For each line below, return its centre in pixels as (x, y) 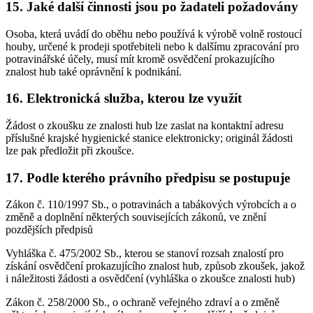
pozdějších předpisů (49, 230)
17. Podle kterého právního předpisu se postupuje (148, 177)
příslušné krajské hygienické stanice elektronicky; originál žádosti (149, 138)
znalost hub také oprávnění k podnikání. (94, 71)
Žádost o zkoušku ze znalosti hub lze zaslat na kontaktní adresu (145, 125)
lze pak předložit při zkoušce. (70, 151)
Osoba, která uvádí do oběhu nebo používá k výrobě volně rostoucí (154, 34)
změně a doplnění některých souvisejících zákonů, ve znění (136, 217)
